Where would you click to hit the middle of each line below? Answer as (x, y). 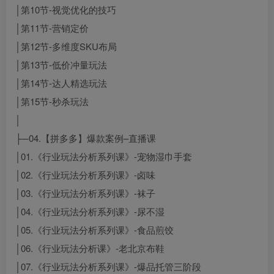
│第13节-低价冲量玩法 (61, 65)
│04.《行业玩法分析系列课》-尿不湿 (90, 211)
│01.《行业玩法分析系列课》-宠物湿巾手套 (104, 156)
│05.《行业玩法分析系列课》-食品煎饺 (94, 230)
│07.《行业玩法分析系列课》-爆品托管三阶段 (108, 266)
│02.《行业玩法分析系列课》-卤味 (85, 175)
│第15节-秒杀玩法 (52, 101)
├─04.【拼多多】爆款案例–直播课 (86, 138)
